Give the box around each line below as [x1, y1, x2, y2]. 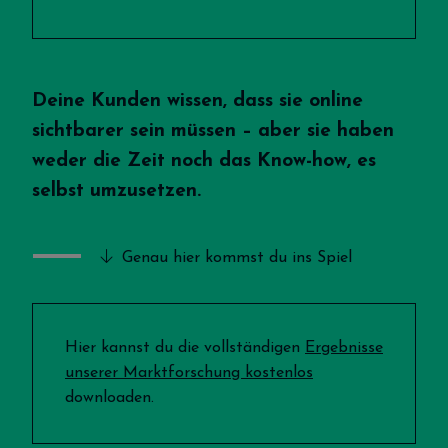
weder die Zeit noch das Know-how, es [32, 152, 376, 172]
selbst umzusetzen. [32, 182, 207, 202]
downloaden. [65, 390, 154, 407]
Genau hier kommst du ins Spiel [117, 250, 352, 267]
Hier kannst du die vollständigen [65, 340, 305, 357]
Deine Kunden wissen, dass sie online [32, 92, 363, 112]
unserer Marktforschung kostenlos [65, 365, 313, 382]
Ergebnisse [305, 340, 383, 357]
